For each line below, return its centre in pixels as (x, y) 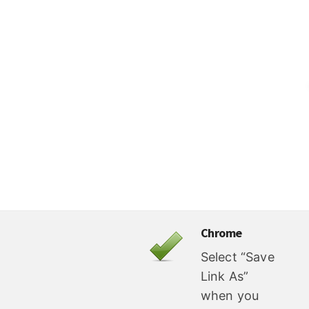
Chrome (221, 233)
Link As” (225, 277)
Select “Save (237, 257)
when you (230, 296)
